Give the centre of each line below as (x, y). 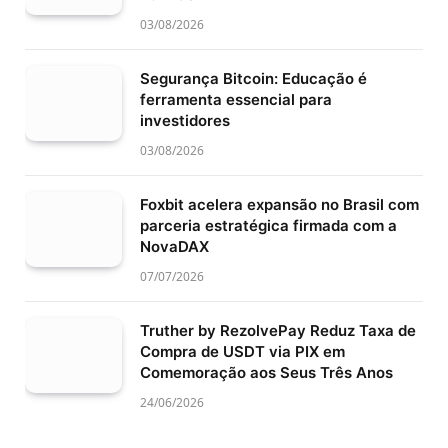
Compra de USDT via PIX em (242, 352)
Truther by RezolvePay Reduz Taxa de (278, 331)
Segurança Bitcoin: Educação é (253, 79)
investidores (185, 121)
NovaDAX (174, 247)
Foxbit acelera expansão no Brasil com (279, 205)
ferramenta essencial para (236, 100)
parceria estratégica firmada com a (268, 226)
